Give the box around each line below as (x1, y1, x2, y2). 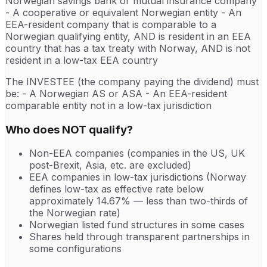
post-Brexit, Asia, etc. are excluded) (29, 159, 191, 172)
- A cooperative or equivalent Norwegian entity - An (5, 6, 241, 18)
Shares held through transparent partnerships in (29, 231, 250, 243)
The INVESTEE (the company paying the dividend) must (5, 75, 259, 88)
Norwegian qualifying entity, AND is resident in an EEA (5, 30, 251, 42)
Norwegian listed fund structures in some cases (29, 219, 244, 231)
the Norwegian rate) (29, 207, 120, 219)
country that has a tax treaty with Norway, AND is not (5, 42, 250, 54)
